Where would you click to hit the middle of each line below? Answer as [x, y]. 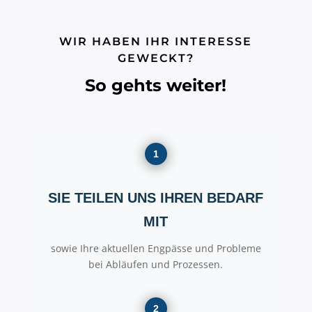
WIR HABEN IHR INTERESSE [156, 41]
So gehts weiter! [156, 85]
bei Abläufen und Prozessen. [156, 264]
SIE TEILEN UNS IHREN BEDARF [156, 197]
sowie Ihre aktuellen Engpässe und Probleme [156, 248]
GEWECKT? [156, 58]
